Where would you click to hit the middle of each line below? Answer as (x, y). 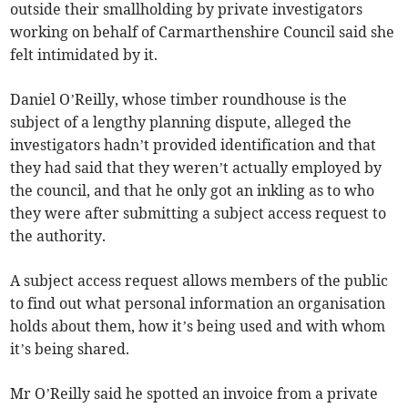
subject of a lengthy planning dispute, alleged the (181, 122)
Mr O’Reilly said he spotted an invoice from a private (194, 394)
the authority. (58, 236)
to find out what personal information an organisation (198, 304)
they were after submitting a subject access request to (199, 214)
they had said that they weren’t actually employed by (196, 168)
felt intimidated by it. (84, 55)
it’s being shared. (70, 349)
